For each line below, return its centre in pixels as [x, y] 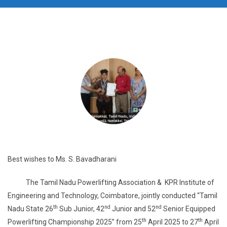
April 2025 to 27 [172, 222]
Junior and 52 [133, 209]
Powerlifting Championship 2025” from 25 [75, 222]
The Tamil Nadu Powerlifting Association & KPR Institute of [111, 182]
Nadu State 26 [30, 209]
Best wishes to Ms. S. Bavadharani [62, 159]
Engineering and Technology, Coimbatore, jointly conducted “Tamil [112, 196]
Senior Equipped [188, 209]
